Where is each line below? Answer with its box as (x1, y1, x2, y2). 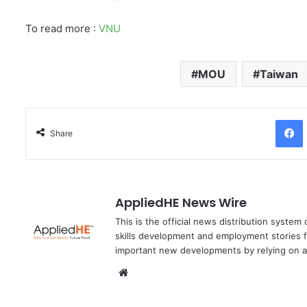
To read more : (25, 22, 99, 36)
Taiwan (259, 67, 298, 82)
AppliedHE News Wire (115, 194, 247, 212)
